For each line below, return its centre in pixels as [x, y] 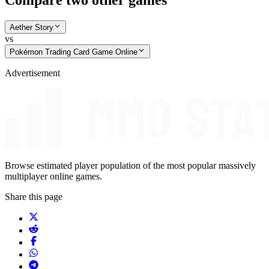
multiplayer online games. [53, 176]
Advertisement [32, 73]
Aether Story [32, 28]
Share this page [34, 196]
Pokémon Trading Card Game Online [74, 52]
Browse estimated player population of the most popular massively [130, 165]
